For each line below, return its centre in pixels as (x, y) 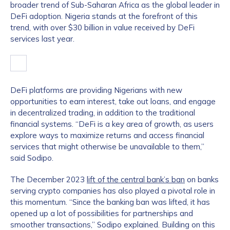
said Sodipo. (32, 158)
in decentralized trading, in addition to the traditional (103, 113)
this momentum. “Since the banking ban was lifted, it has (110, 202)
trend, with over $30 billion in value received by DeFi (102, 27)
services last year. (42, 39)
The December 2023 (49, 179)
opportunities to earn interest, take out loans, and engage (113, 101)
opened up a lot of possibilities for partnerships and (102, 213)
